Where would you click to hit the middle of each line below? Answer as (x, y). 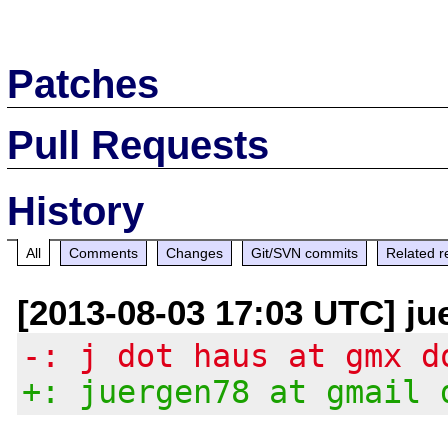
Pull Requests (138, 144)
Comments (104, 252)
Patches (83, 83)
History (76, 210)
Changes (195, 252)
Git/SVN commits (305, 252)
